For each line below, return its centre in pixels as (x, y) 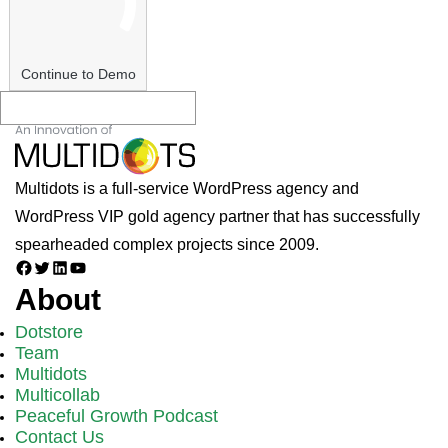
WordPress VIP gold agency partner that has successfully (217, 217)
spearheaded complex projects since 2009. (167, 245)
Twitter (53, 278)
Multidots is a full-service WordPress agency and (187, 189)
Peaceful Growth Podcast (116, 416)
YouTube (96, 278)
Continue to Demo (78, 73)
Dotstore (49, 332)
